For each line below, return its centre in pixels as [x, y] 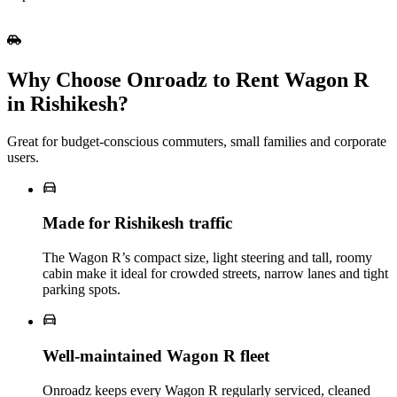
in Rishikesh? [68, 103]
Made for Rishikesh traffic [137, 223]
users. [23, 157]
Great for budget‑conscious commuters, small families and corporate [197, 141]
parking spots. [82, 290]
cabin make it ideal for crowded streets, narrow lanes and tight [215, 274]
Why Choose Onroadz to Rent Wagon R [188, 79]
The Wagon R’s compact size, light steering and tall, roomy [207, 258]
